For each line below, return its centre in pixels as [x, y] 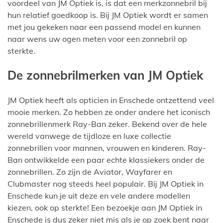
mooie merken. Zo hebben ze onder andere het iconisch [109, 112]
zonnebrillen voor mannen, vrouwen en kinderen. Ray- [107, 148]
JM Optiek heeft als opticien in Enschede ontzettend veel [111, 100]
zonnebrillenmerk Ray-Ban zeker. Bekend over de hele [107, 124]
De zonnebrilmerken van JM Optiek [105, 75]
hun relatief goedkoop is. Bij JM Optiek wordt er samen [108, 15]
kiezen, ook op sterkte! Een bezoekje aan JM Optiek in [105, 208]
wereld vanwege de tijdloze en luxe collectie [89, 136]
